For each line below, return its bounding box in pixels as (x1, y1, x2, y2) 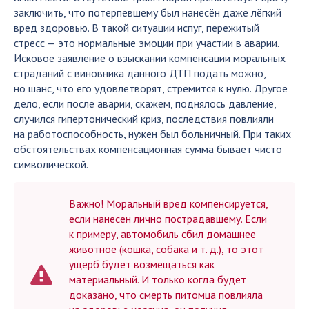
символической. (14, 157, 88, 171)
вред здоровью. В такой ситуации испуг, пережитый (14, 21, 259, 34)
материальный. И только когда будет (69, 272, 246, 286)
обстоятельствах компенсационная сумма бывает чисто (14, 142, 282, 156)
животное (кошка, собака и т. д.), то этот (69, 242, 263, 256)
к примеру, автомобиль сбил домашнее (69, 227, 256, 241)
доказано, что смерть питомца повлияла (69, 288, 263, 301)
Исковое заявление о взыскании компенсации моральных (14, 51, 286, 65)
